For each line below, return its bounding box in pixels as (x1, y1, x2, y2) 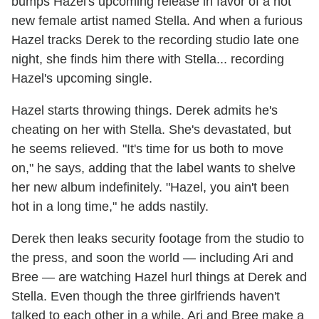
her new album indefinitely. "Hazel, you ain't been (11, 179, 289, 194)
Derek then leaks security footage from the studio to (11, 231, 304, 246)
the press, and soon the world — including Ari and (11, 250, 293, 265)
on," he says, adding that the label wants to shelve (11, 160, 296, 175)
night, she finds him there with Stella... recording (11, 51, 284, 66)
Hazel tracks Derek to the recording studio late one (11, 32, 299, 47)
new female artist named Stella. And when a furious (11, 13, 303, 28)
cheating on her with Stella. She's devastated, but (11, 122, 291, 137)
